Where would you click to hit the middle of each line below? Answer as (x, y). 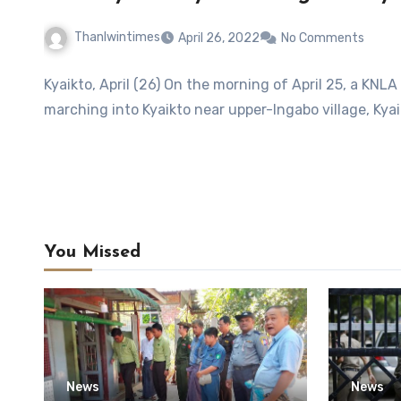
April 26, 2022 (219, 38)
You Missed (92, 252)
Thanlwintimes (117, 37)
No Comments (323, 38)
